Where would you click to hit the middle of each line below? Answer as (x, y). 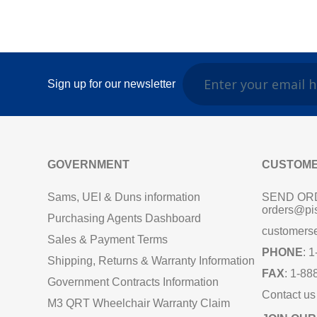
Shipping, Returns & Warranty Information (153, 261)
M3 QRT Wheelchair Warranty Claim (139, 304)
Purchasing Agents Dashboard (125, 219)
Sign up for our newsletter (112, 84)
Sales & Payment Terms (108, 240)
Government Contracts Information (133, 282)
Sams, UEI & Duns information (124, 197)
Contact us (288, 295)
